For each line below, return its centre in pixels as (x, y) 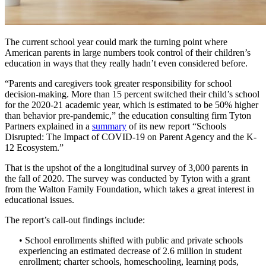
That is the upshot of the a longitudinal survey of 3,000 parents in (126, 168)
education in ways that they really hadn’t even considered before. (126, 64)
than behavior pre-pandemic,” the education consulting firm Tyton (128, 116)
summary (109, 126)
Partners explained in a (48, 126)
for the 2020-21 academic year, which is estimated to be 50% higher (132, 105)
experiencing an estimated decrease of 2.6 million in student (130, 251)
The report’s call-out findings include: (75, 220)
